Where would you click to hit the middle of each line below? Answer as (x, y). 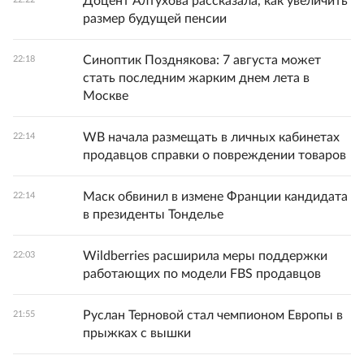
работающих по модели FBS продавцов (202, 274)
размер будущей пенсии (155, 19)
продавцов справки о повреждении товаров (214, 156)
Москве (106, 96)
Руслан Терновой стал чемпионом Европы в (213, 316)
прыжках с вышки (137, 334)
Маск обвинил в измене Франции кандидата (215, 197)
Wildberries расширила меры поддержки (205, 256)
